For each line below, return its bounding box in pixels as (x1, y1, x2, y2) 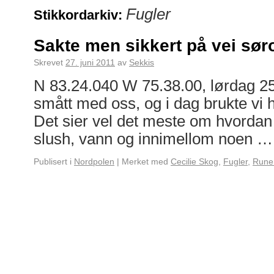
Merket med (122, 157, 168, 166)
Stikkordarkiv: (34, 7, 126, 23)
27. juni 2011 (65, 57, 115, 67)
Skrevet (34, 57, 63, 67)
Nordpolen (74, 157, 114, 166)
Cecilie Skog (171, 157, 218, 166)
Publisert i (34, 157, 72, 166)
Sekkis (129, 57, 154, 67)
